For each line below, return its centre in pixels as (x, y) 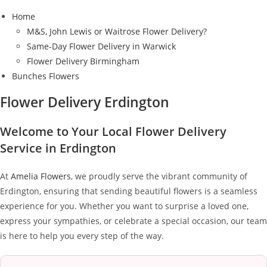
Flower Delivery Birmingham (83, 61)
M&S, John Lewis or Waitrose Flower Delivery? (117, 31)
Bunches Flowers (46, 76)
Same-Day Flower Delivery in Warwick (101, 46)
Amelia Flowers (41, 176)
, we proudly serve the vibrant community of (159, 176)
